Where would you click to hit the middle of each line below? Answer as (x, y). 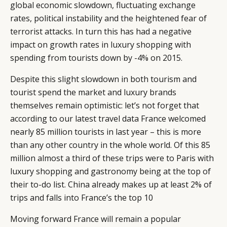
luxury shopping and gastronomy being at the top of (110, 172)
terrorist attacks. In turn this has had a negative (101, 32)
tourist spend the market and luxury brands (93, 92)
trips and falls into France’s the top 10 (82, 198)
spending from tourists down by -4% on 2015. (96, 58)
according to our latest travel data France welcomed (108, 119)
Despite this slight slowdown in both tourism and (103, 79)
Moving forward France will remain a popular (96, 219)
